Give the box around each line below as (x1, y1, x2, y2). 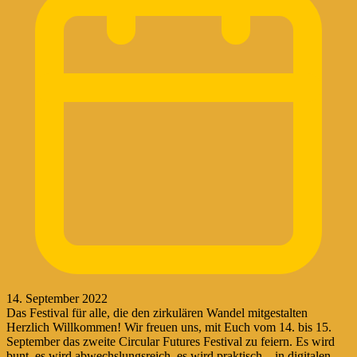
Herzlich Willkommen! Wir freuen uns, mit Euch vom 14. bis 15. (6, 320, 331, 334)
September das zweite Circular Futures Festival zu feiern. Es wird (6, 334, 335, 348)
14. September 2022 (6, 291, 108, 305)
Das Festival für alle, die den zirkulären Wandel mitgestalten (6, 305, 308, 320)
